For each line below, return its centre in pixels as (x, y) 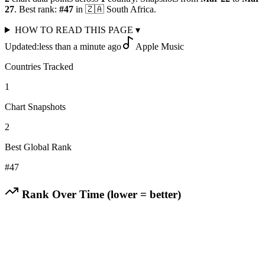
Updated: (22, 46)
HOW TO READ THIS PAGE (75, 30)
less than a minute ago (80, 46)
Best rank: (38, 9)
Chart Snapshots (35, 106)
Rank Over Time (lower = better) (100, 194)
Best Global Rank (38, 147)
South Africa (130, 9)
